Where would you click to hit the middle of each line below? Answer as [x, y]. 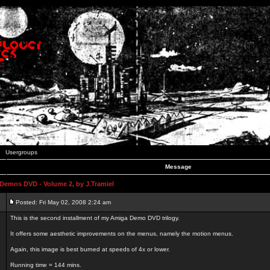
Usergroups [21, 152]
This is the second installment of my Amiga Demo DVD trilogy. [95, 218]
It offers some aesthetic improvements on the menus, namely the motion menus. [122, 234]
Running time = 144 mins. [46, 265]
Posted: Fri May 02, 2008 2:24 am [63, 202]
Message [178, 167]
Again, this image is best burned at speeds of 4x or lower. [90, 249]
